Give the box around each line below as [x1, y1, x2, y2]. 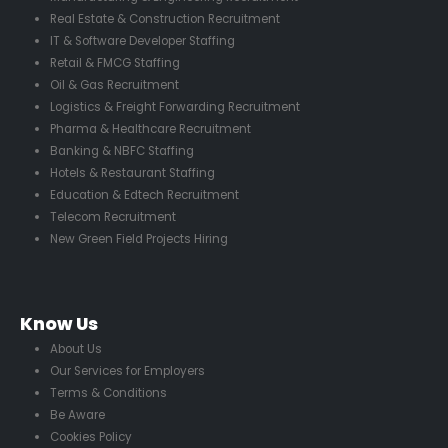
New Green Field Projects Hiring [49, 230, 228, 247]
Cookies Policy [49, 429, 132, 446]
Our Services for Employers [49, 363, 205, 380]
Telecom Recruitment [49, 208, 176, 225]
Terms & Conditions [49, 385, 167, 402]
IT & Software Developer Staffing [49, 32, 235, 49]
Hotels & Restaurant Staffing [49, 164, 215, 181]
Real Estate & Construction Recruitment [49, 10, 280, 27]
